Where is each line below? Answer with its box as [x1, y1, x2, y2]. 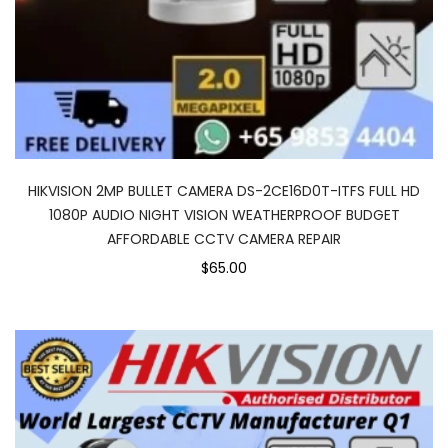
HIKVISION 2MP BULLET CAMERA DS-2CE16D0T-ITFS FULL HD [28, 180, 420, 201]
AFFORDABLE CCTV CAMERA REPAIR [107, 228, 341, 249]
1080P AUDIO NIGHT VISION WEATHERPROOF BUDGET [48, 204, 400, 225]
